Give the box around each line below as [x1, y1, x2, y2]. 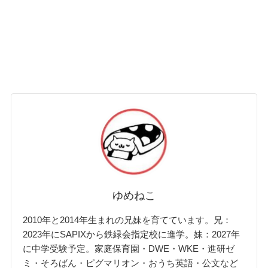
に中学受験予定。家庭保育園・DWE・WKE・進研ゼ [23, 243, 235, 254]
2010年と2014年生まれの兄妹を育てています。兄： [23, 215, 232, 226]
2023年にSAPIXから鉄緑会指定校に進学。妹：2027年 [23, 229, 240, 240]
